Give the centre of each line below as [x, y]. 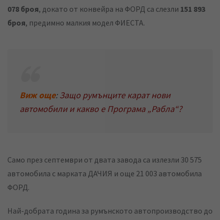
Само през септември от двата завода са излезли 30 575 [105, 160]
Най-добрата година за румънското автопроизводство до [110, 211]
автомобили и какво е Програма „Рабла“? [101, 109]
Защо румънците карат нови [115, 95]
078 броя [23, 9]
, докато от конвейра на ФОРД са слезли [110, 9]
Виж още [38, 95]
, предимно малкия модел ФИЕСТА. [85, 23]
